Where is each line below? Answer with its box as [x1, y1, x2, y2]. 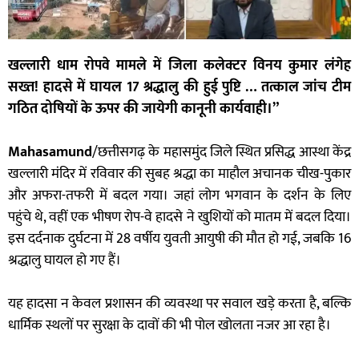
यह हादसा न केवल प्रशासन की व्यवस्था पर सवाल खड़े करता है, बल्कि [8, 291, 351, 316]
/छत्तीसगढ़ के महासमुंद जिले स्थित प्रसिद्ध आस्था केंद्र [92, 139, 351, 164]
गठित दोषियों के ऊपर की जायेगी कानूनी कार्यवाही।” [8, 96, 279, 121]
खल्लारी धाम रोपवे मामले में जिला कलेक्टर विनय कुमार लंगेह [8, 53, 351, 78]
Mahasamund [8, 139, 92, 164]
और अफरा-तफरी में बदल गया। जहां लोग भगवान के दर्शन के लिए [8, 183, 351, 208]
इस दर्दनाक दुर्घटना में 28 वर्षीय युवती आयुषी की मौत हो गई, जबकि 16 [8, 226, 351, 251]
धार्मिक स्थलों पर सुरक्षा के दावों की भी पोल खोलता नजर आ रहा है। [8, 313, 331, 337]
